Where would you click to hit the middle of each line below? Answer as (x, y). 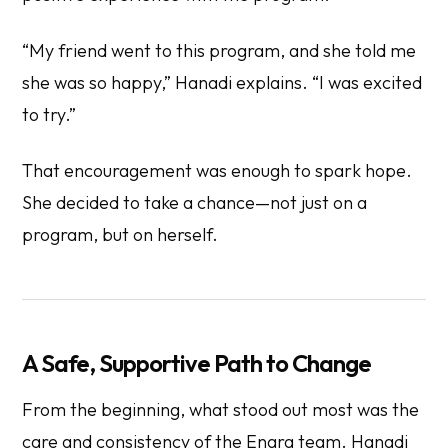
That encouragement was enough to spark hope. (217, 170)
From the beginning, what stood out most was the (221, 409)
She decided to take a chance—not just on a (195, 202)
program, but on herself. (120, 234)
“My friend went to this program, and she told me (219, 50)
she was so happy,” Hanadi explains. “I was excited (222, 82)
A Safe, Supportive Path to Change (197, 362)
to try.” (49, 114)
